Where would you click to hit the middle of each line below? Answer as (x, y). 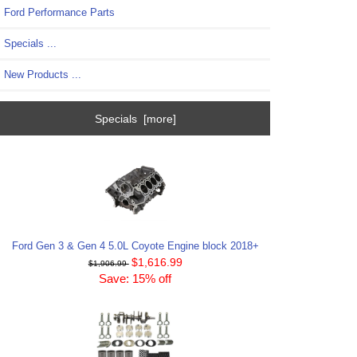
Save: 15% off (135, 279)
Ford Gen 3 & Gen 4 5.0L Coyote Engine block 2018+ (135, 246)
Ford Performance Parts (59, 13)
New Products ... (43, 75)
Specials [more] (135, 118)
